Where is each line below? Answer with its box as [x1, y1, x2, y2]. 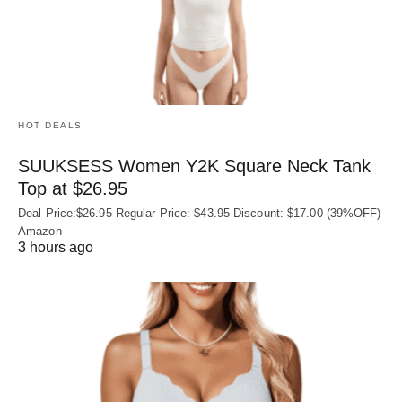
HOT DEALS [18, 119, 83, 130]
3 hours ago [18, 239, 93, 255]
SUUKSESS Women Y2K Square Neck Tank [18, 155, 371, 176]
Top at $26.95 [18, 178, 127, 198]
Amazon [18, 223, 62, 238]
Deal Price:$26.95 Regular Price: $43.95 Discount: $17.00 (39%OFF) [18, 205, 381, 220]
